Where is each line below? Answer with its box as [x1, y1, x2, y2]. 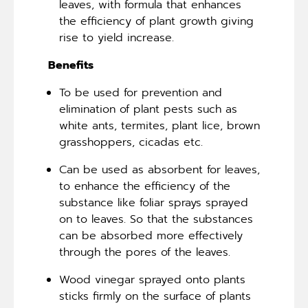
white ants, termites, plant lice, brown [59, 117, 260, 134]
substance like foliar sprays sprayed [59, 194, 248, 211]
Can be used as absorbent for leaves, [59, 161, 260, 178]
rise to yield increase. [59, 29, 174, 46]
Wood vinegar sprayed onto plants [59, 271, 245, 288]
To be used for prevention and [59, 84, 222, 101]
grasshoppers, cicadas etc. [59, 133, 203, 151]
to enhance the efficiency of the [59, 177, 230, 195]
